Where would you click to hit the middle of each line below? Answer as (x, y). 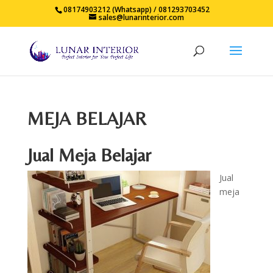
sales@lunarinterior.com (141, 17)
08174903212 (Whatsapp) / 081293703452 (137, 9)
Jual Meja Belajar (89, 155)
